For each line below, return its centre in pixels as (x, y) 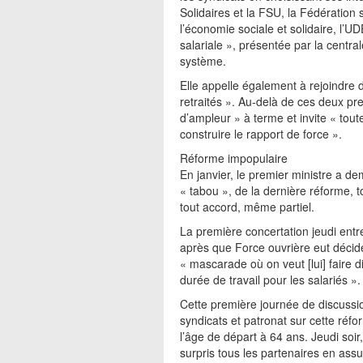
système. (203, 61)
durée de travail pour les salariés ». (270, 280)
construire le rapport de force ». (261, 134)
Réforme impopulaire (234, 158)
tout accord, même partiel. (247, 207)
